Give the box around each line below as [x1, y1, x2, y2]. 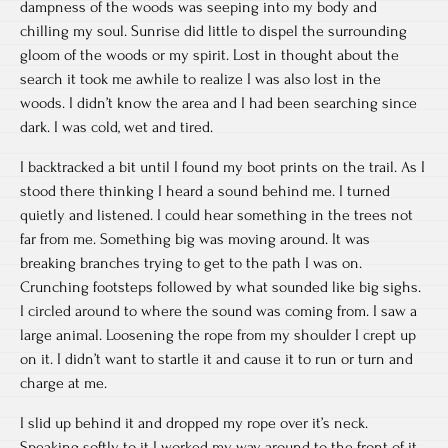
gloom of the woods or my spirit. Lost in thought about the [20, 45, 399, 64]
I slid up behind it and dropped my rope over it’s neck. [20, 413, 368, 432]
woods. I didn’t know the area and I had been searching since [20, 93, 417, 112]
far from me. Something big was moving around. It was [20, 229, 370, 248]
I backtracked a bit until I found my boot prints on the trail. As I [20, 157, 425, 176]
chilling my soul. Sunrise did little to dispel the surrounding [20, 21, 407, 40]
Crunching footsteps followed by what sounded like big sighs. [20, 277, 421, 296]
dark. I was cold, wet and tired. [20, 117, 213, 136]
